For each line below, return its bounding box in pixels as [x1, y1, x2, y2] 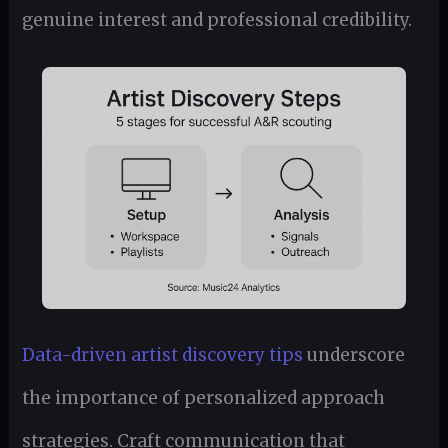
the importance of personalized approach [21, 387, 385, 410]
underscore [302, 344, 405, 367]
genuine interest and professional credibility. [21, 8, 412, 31]
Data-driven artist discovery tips [21, 344, 303, 367]
